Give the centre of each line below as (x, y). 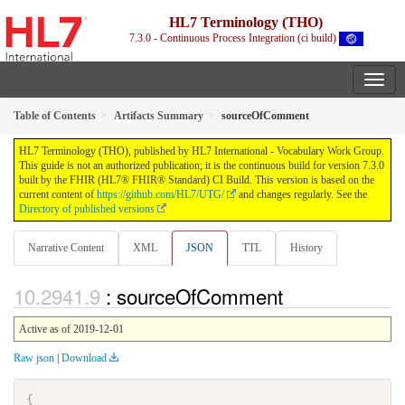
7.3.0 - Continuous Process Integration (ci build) (235, 38)
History (306, 248)
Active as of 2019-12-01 (71, 329)
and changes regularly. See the (301, 195)
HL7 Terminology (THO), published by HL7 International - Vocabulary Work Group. (202, 151)
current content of (58, 195)
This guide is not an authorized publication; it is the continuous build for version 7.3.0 (202, 166)
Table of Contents (55, 116)
